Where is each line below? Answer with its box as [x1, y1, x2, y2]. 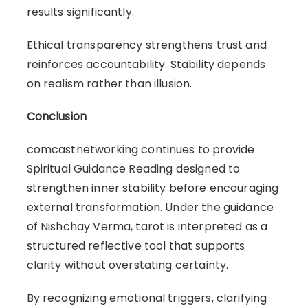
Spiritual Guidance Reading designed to [26, 160, 241, 177]
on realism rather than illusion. [26, 75, 192, 91]
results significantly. [26, 3, 134, 20]
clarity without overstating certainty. [26, 256, 229, 273]
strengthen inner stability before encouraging [26, 179, 279, 196]
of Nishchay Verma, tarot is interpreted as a [26, 218, 268, 234]
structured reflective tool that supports [26, 237, 245, 254]
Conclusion [26, 108, 87, 124]
